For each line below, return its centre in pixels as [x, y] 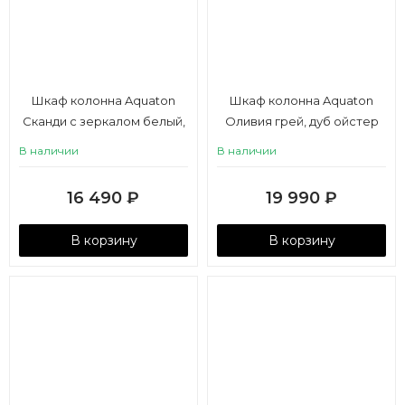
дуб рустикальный [104, 142]
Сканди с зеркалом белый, [104, 121]
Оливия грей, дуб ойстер [301, 121]
